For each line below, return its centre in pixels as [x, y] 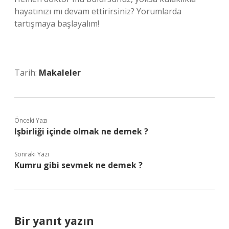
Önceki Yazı [31, 120]
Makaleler [60, 73]
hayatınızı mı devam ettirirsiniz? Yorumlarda [98, 11]
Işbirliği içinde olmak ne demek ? [81, 131]
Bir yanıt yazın [54, 221]
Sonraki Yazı [32, 154]
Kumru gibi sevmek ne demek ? [78, 165]
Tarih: [27, 73]
